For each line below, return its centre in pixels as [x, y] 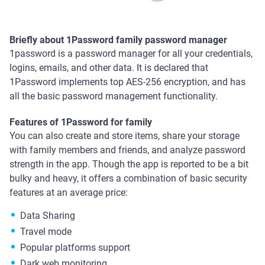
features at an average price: [69, 193]
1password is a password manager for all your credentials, [131, 54]
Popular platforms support [75, 248]
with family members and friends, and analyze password [127, 150]
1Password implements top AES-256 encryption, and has [127, 82]
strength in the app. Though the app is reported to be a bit [129, 164]
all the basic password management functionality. [114, 96]
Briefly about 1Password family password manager [118, 40]
